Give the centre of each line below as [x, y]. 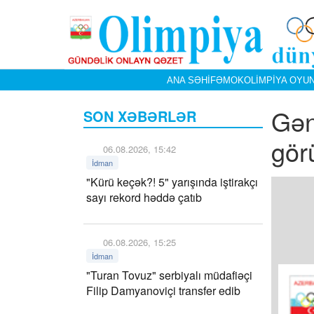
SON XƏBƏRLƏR [140, 116]
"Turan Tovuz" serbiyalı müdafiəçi [169, 275]
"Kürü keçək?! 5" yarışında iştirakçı [172, 182]
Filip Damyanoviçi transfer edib [163, 291]
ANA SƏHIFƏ [194, 80]
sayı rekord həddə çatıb [144, 197]
